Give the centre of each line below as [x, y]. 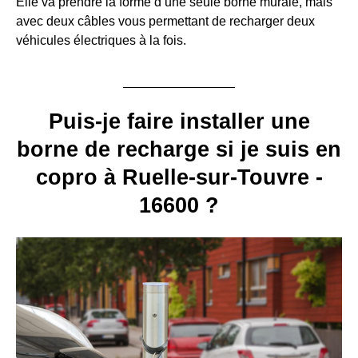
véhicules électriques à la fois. [101, 41]
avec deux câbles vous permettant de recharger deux [165, 22]
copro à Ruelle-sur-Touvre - [179, 178]
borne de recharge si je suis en [179, 150]
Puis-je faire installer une [179, 122]
